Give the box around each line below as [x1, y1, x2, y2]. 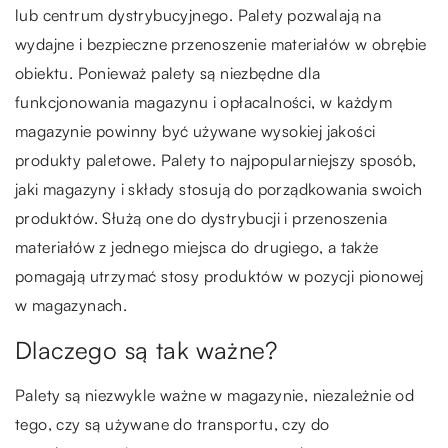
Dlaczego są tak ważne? [15, 335, 278, 366]
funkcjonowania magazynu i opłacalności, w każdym [15, 92, 393, 113]
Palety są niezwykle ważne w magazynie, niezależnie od [15, 385, 415, 406]
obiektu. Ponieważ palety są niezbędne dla [15, 63, 321, 84]
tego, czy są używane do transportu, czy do [15, 414, 330, 435]
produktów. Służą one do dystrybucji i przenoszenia [15, 208, 387, 229]
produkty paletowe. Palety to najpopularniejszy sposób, [15, 150, 417, 171]
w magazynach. [15, 295, 132, 316]
